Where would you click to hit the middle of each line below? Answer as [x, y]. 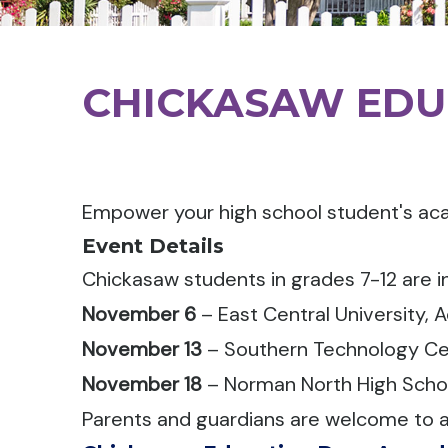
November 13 [142, 349]
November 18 [142, 384]
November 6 [139, 314]
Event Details [153, 246]
